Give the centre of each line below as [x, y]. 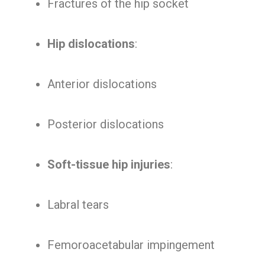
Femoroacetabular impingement [131, 245]
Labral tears [78, 205]
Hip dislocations [91, 44]
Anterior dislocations [102, 84]
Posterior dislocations [106, 124]
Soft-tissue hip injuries [109, 164]
